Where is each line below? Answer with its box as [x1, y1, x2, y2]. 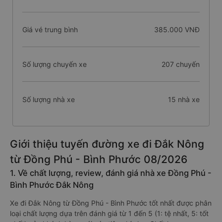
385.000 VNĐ [154, 25, 200, 34]
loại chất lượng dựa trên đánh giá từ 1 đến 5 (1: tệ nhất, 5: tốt [10, 209, 209, 218]
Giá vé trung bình [22, 25, 78, 34]
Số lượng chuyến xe [22, 60, 87, 68]
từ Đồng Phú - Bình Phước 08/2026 [10, 153, 187, 166]
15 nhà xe [167, 95, 200, 104]
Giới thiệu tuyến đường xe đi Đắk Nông [10, 138, 204, 150]
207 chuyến [161, 60, 200, 68]
